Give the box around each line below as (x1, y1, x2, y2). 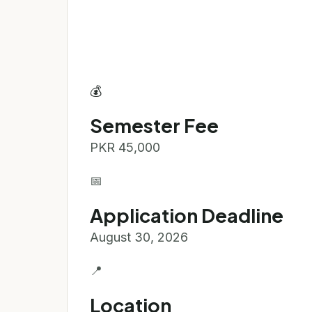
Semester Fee (90, 114, 219, 137)
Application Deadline (90, 203, 283, 227)
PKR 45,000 (90, 140, 160, 155)
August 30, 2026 (90, 230, 188, 244)
